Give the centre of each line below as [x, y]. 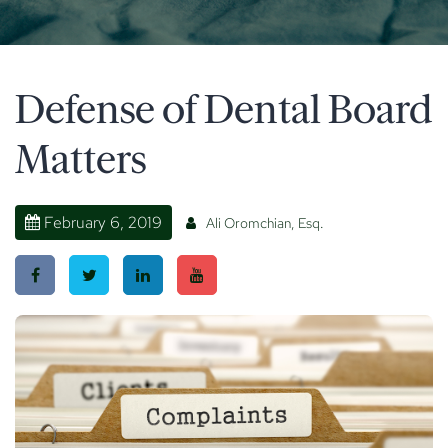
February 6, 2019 [101, 222]
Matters [80, 160]
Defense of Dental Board [224, 110]
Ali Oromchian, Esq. [265, 223]
